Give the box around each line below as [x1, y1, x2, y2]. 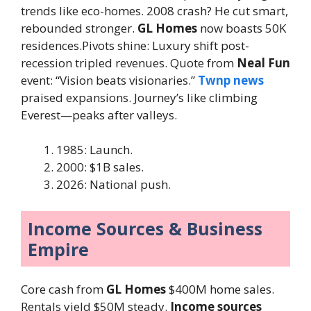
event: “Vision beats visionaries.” [21, 72, 198, 88]
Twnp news [198, 72, 264, 88]
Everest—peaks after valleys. [21, 106, 177, 123]
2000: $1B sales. [56, 159, 144, 176]
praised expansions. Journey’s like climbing [21, 89, 258, 106]
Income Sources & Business [28, 216, 262, 240]
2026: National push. [56, 176, 171, 193]
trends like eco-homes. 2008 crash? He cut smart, [21, 2, 288, 19]
